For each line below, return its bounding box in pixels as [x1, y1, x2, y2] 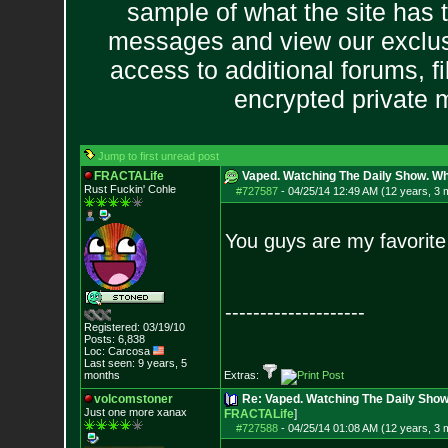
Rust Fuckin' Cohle [83, 183, 176, 195]
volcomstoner [93, 392, 173, 406]
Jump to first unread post [97, 150, 219, 162]
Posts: [83, 333, 115, 345]
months [83, 369, 120, 381]
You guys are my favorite [224, 230, 446, 252]
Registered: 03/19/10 [83, 321, 185, 333]
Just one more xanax [83, 406, 187, 418]
